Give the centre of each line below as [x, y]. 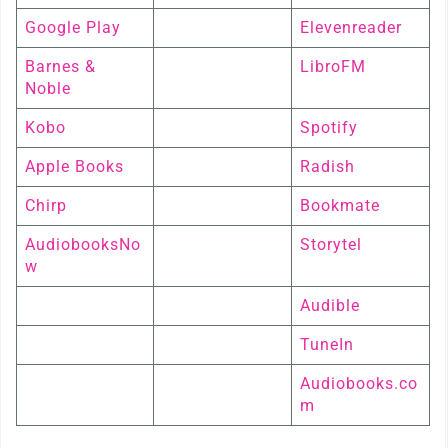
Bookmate [340, 205]
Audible [330, 305]
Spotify [329, 127]
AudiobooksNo [83, 244]
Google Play [73, 27]
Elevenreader [351, 27]
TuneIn [327, 344]
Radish [327, 166]
